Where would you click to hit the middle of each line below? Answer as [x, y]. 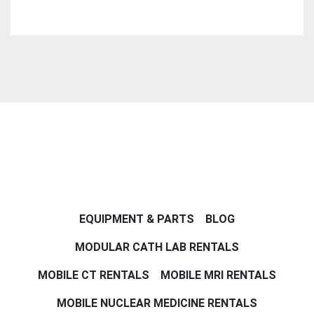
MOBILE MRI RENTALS [218, 275]
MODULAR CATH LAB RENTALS [157, 247]
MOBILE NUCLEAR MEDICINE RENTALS [157, 303]
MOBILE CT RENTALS [94, 275]
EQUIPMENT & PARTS [137, 219]
